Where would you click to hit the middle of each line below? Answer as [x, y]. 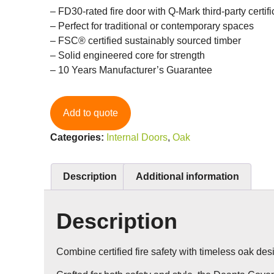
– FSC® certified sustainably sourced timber [146, 40]
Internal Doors [137, 137]
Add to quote [91, 113]
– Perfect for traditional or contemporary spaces [152, 26]
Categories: [77, 137]
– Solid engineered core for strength [128, 55]
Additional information [187, 176]
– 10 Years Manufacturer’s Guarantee [131, 70]
